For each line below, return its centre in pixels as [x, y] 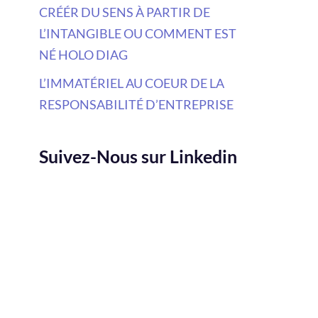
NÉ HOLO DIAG [83, 54]
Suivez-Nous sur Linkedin [138, 156]
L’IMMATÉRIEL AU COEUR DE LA [132, 83]
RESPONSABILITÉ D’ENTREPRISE [136, 104]
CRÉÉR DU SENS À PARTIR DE [125, 12]
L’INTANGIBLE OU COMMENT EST [138, 33]
